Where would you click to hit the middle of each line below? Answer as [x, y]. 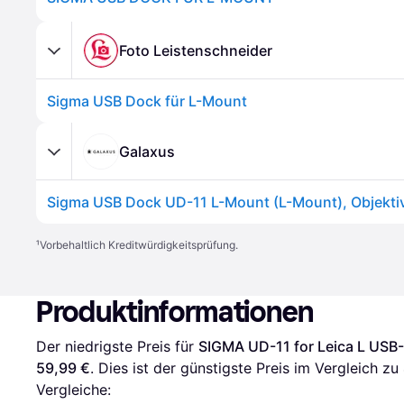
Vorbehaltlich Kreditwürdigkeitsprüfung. [139, 245]
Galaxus [147, 151]
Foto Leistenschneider [196, 50]
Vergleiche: [73, 390]
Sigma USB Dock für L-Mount [147, 101]
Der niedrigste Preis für [117, 346]
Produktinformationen [175, 312]
